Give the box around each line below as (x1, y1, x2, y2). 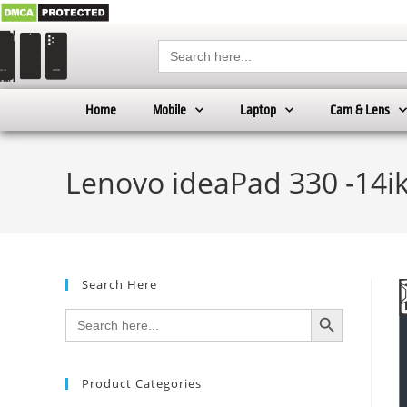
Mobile (153, 103, 186, 118)
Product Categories (82, 375, 202, 392)
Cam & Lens (330, 103, 390, 118)
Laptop (240, 103, 276, 118)
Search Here (82, 276, 157, 293)
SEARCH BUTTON (310, 300, 362, 316)
